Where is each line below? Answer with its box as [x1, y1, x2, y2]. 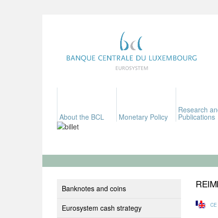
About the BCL [59, 112, 104, 122]
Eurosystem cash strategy [62, 203, 142, 213]
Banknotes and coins [62, 183, 126, 193]
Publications [178, 112, 215, 122]
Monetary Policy [119, 112, 168, 122]
